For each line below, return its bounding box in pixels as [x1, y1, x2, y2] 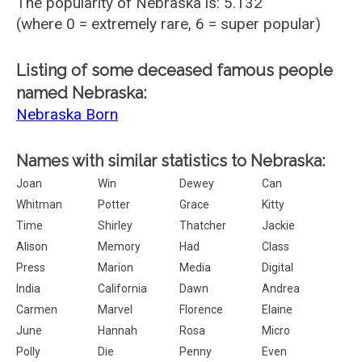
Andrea [261, 282, 300, 295]
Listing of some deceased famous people [16, 61, 333, 80]
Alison [16, 240, 48, 253]
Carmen [16, 303, 57, 316]
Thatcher [179, 219, 227, 232]
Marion [98, 261, 134, 274]
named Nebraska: [16, 83, 146, 103]
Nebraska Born [16, 105, 118, 124]
